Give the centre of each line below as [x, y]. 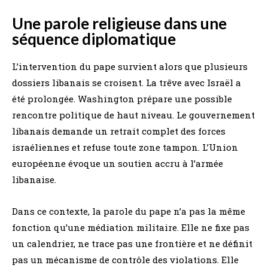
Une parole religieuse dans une [119, 24]
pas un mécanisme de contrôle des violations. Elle [125, 260]
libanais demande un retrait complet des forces [119, 131]
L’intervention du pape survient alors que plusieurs [130, 67]
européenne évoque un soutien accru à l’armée [118, 164]
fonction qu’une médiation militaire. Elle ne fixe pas [131, 228]
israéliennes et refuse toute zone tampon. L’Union [125, 147]
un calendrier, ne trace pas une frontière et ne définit [132, 244]
